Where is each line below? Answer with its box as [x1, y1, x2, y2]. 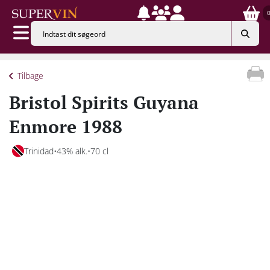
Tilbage [17, 70, 43, 81]
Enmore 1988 [9, 114, 122, 139]
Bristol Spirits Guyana [9, 90, 199, 115]
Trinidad [24, 145, 54, 157]
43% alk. [57, 145, 87, 157]
